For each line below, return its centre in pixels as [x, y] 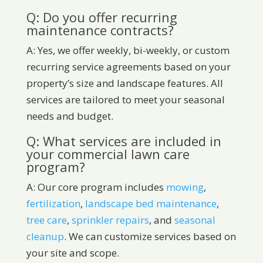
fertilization [53, 204]
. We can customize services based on [150, 237]
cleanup [45, 237]
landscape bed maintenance [151, 204]
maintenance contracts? [100, 30]
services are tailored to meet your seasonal [125, 100]
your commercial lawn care [108, 154]
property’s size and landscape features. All [124, 83]
